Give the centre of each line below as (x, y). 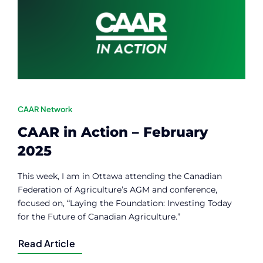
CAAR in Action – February (112, 132)
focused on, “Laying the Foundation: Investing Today (124, 203)
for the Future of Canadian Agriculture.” (99, 217)
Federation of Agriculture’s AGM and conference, (117, 190)
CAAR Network (45, 109)
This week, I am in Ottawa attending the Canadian (119, 176)
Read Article (46, 244)
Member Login (51, 36)
